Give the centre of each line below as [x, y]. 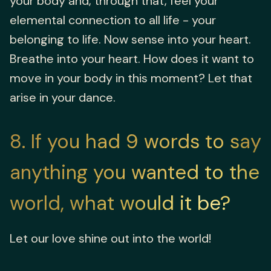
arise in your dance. [63, 98]
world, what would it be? [120, 204]
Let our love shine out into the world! [110, 239]
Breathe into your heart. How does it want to [132, 59]
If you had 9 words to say [146, 142]
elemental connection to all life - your [113, 20]
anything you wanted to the [135, 173]
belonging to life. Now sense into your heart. [130, 40]
